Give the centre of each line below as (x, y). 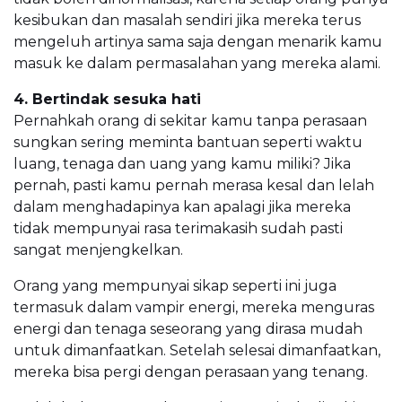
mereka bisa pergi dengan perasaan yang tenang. (191, 372)
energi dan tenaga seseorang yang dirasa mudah (188, 329)
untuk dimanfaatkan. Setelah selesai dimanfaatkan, (197, 351)
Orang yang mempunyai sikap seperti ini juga (175, 286)
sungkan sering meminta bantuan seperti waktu (188, 143)
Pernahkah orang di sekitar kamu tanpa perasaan (190, 121)
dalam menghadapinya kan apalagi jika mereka (182, 207)
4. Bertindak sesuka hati (107, 100)
